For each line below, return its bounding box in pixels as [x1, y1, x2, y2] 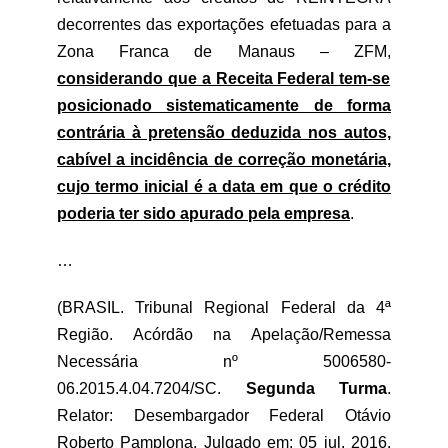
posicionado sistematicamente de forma [57, 97, 391, 114]
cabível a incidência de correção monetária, [57, 151, 391, 168]
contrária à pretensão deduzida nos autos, [57, 124, 391, 141]
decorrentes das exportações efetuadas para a [57, 16, 391, 33]
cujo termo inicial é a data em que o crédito [57, 178, 391, 195]
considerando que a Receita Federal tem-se [57, 70, 391, 87]
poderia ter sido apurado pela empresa [57, 205, 350, 222]
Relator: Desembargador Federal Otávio [57, 407, 391, 424]
